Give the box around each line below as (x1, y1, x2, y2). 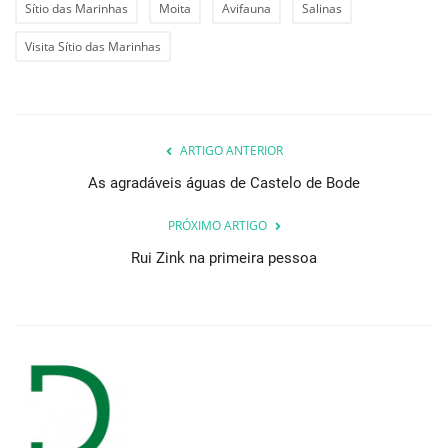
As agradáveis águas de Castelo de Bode (88, 174, 360, 193)
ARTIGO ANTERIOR (179, 142, 283, 160)
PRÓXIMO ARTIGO (167, 217, 267, 235)
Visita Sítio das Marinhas (25, 38, 161, 56)
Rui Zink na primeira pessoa (131, 249, 317, 268)
